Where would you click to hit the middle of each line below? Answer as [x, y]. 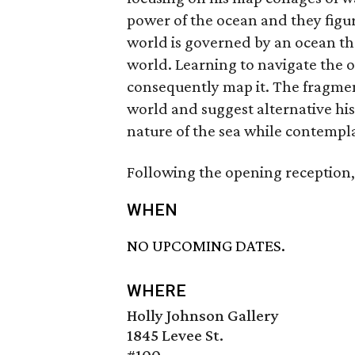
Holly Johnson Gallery [203, 316]
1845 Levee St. [175, 336]
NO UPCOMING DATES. [206, 246]
